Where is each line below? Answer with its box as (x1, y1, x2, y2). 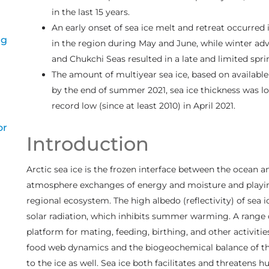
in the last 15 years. (51, 6, 130, 17)
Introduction (26, 131, 149, 156)
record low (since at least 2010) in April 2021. (51, 100, 235, 111)
